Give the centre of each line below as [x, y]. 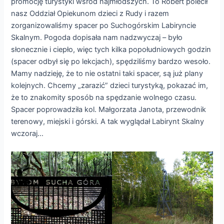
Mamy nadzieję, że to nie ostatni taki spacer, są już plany [107, 74]
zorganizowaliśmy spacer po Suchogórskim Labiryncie [104, 26]
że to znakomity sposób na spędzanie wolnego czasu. [104, 98]
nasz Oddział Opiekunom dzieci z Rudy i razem [90, 14]
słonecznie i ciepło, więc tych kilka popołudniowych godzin [111, 50]
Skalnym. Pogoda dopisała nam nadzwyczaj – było [97, 38]
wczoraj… [27, 134]
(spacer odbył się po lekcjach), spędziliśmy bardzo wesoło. [111, 62]
